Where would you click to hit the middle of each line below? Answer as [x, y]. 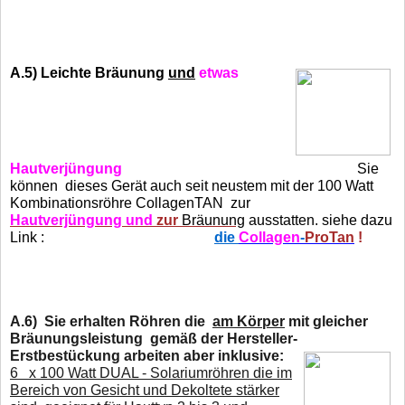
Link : [27, 237]
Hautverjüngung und [81, 220]
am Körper [249, 321]
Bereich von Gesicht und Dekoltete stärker [145, 390]
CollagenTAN [181, 202]
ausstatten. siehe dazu [319, 220]
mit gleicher [326, 321]
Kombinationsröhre [71, 202]
